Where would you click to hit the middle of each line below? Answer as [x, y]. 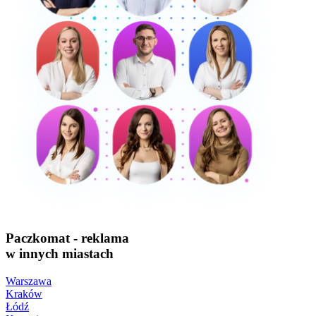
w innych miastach [60, 254]
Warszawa [29, 281]
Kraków [24, 293]
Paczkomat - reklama [67, 238]
